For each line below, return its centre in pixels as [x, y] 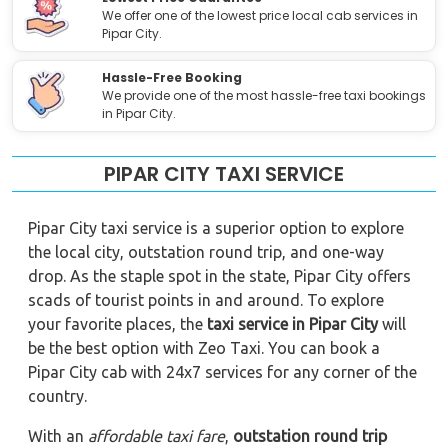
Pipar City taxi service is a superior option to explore [216, 227]
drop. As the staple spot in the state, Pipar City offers [219, 275]
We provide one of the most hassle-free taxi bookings [264, 95]
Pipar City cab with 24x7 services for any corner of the [222, 371]
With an [58, 435]
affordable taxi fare [156, 435]
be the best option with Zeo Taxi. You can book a [204, 347]
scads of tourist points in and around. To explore [206, 299]
